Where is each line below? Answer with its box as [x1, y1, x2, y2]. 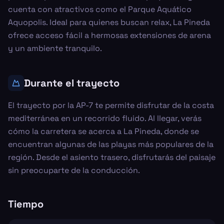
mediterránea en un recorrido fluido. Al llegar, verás [8, 113, 201, 123]
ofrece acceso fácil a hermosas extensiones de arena [8, 30, 211, 40]
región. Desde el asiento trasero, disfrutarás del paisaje [8, 152, 215, 162]
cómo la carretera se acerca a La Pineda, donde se [8, 126, 199, 136]
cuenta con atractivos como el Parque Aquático [8, 4, 191, 14]
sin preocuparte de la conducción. [8, 165, 140, 175]
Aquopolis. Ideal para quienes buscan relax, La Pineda [8, 17, 210, 27]
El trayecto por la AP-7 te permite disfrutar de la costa [8, 100, 214, 110]
